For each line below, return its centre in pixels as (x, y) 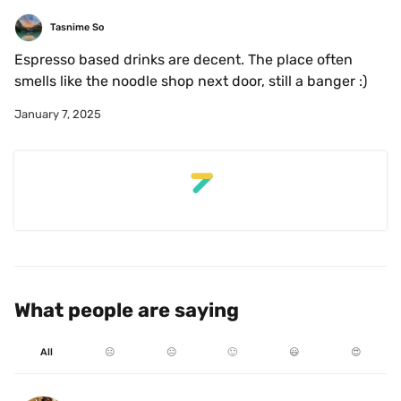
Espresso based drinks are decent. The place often (183, 60)
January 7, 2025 (58, 114)
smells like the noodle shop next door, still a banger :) (191, 81)
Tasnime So (77, 27)
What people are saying (127, 310)
